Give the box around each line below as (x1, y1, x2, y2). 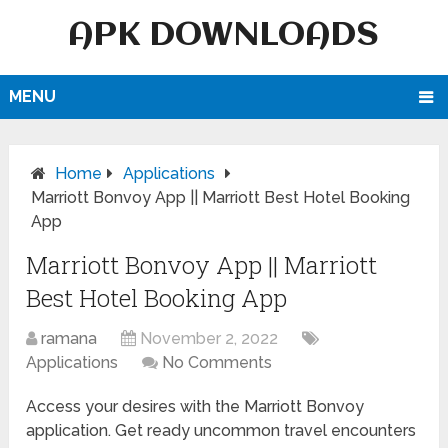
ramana (41, 329, 98, 349)
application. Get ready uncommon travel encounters (26, 421, 417, 441)
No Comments (162, 353, 273, 373)
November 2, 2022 (140, 329, 279, 349)
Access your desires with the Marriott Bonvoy (26, 397, 365, 417)
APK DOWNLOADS (68, 19, 380, 53)
